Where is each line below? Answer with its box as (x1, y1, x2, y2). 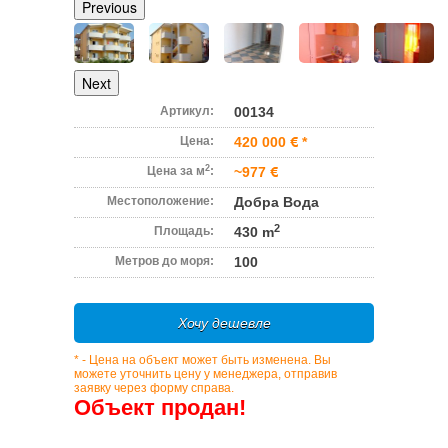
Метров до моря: (115, 254, 214, 268)
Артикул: (160, 104, 214, 118)
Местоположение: (107, 194, 214, 208)
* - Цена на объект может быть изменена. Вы (74, 353, 331, 367)
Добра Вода (234, 194, 319, 210)
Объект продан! (74, 395, 246, 420)
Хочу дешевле (177, 315, 271, 331)
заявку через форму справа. (74, 381, 234, 395)
